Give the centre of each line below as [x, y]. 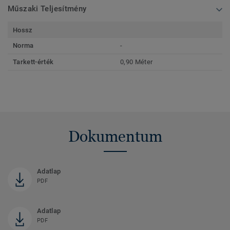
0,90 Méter [137, 62]
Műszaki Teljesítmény [47, 9]
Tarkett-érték [33, 62]
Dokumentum [115, 137]
